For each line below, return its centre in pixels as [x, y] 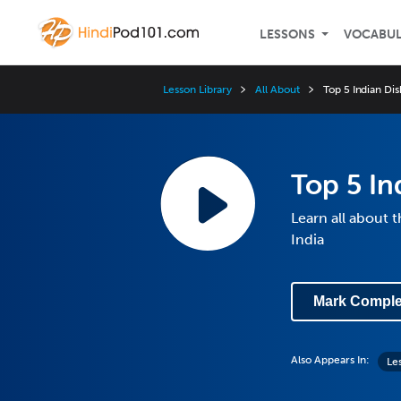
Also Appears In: [330, 360]
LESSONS [287, 34]
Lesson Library [198, 90]
